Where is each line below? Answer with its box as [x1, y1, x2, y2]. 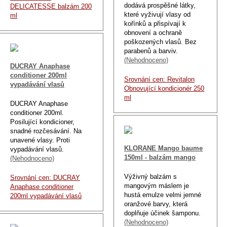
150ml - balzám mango [124, 153, 196, 161]
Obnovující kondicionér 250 [124, 84, 204, 92]
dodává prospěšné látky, [124, 1, 196, 9]
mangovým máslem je [124, 181, 189, 190]
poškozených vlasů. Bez [124, 37, 197, 46]
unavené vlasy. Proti [10, 136, 70, 144]
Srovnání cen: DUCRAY [10, 173, 80, 181]
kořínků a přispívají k [124, 19, 186, 27]
